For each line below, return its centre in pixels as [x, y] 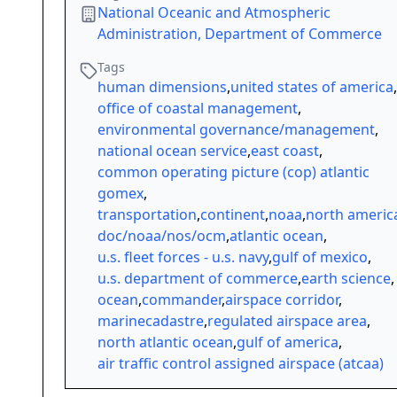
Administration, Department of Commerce [240, 34]
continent [233, 215]
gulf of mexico [320, 257]
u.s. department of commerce [198, 279]
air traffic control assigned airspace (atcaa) [241, 364]
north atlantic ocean [165, 343]
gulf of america [288, 343]
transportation [147, 215]
